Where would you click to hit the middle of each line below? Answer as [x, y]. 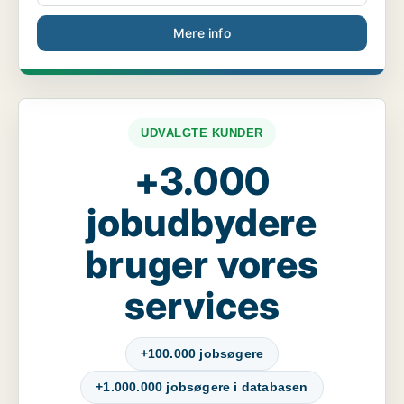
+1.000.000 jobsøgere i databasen [202, 387]
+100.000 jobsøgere [202, 354]
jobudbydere [202, 223]
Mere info [202, 33]
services [202, 306]
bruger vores [202, 264]
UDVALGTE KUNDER [202, 133]
